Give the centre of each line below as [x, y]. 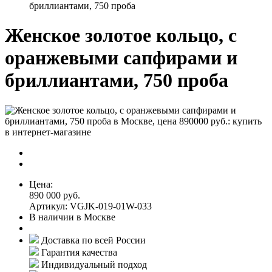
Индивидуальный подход [94, 264]
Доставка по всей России [93, 240]
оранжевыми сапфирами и [121, 58]
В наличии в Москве [72, 217]
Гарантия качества [79, 252]
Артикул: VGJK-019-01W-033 [90, 206]
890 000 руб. [55, 195]
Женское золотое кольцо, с [121, 36]
